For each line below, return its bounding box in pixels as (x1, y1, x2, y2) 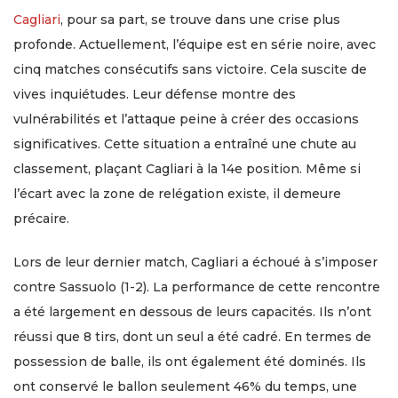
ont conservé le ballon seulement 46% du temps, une (13, 378, 357, 394)
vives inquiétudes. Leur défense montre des (13, 85, 296, 102)
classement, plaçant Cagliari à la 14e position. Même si (13, 160, 361, 177)
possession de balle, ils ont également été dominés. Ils (13, 353, 366, 370)
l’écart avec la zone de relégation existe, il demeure (13, 185, 341, 202)
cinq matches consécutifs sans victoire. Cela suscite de (13, 60, 367, 77)
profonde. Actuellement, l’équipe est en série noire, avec (13, 36, 376, 52)
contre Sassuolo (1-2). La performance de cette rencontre (13, 278, 380, 295)
